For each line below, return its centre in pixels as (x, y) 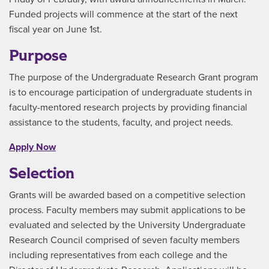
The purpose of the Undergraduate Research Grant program (134, 78)
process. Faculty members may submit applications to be (127, 210)
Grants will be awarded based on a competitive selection (127, 195)
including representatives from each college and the (118, 255)
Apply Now (32, 147)
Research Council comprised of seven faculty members (124, 240)
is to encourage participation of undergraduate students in (131, 93)
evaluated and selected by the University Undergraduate (127, 225)
